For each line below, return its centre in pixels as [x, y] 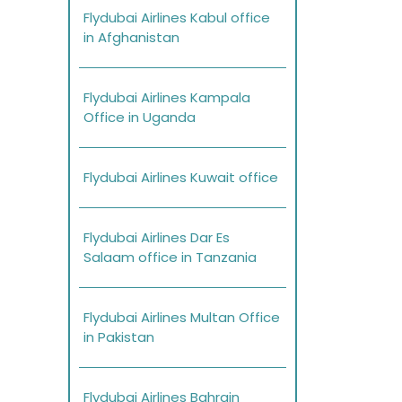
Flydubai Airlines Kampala [167, 98]
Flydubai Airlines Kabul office [177, 18]
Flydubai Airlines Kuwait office [181, 178]
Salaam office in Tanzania [170, 258]
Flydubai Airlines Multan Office [182, 318]
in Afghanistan [131, 38]
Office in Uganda [140, 118]
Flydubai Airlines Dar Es [157, 238]
